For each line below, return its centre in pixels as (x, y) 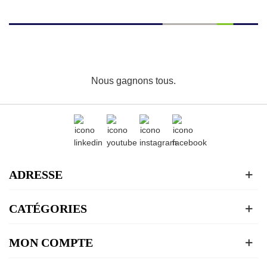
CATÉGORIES (48, 209)
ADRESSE (36, 175)
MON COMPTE (51, 243)
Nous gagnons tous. (133, 81)
